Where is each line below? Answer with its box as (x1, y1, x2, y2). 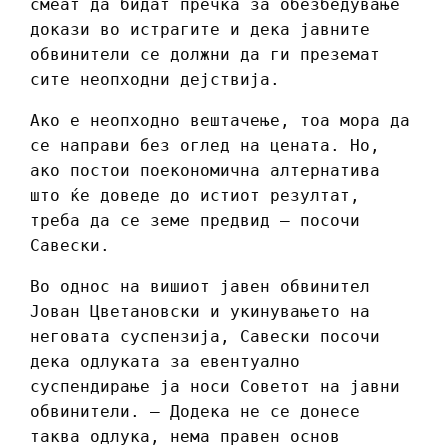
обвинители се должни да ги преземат (30, 45, 380, 65)
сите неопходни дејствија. (30, 70, 280, 90)
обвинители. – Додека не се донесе (30, 402, 360, 422)
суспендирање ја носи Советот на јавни (30, 377, 400, 397)
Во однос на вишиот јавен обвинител (30, 277, 370, 297)
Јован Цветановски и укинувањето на (30, 302, 370, 322)
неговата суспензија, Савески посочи (30, 327, 380, 347)
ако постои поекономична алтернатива (30, 161, 380, 181)
